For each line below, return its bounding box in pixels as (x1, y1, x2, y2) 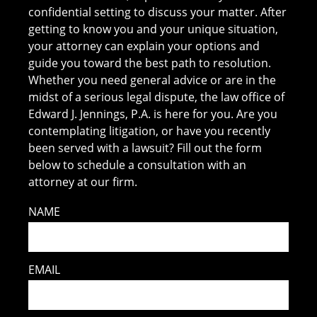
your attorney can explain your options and (28, 38, 260, 54)
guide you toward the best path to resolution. (28, 54, 272, 71)
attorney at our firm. (28, 173, 138, 190)
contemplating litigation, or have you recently (28, 122, 271, 139)
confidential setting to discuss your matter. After (28, 4, 287, 20)
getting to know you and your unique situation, (28, 21, 279, 37)
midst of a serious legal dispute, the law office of (28, 88, 285, 105)
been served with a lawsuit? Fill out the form (28, 139, 263, 156)
